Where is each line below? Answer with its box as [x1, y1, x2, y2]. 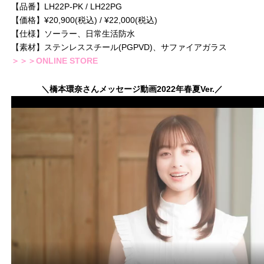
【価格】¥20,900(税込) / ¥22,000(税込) [11, 15, 157, 25]
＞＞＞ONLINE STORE [11, 56, 98, 66]
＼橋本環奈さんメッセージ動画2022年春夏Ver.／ [41, 84, 223, 94]
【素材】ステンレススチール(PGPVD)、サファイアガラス [11, 42, 227, 52]
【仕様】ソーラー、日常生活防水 [11, 29, 135, 39]
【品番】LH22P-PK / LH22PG [11, 2, 122, 12]
